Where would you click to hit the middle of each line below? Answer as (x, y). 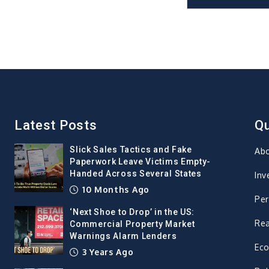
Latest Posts (56, 125)
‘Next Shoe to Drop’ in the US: (132, 212)
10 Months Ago (114, 190)
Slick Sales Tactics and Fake (131, 150)
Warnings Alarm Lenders (123, 236)
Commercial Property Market (132, 224)
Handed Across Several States (136, 174)
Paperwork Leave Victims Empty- (141, 162)
